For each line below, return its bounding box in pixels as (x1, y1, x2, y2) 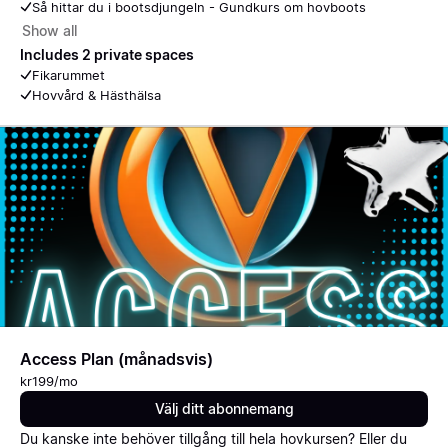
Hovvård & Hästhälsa (32, 87, 161, 103)
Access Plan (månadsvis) (20, 349, 213, 369)
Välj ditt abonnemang (154, 400, 294, 417)
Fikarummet (32, 67, 105, 83)
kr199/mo (20, 373, 78, 389)
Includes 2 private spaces (20, 46, 194, 63)
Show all (22, 22, 77, 39)
